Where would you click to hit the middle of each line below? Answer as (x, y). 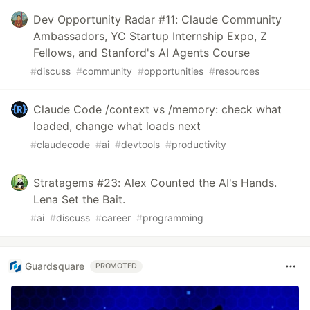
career (116, 217)
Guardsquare (55, 266)
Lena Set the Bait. (79, 199)
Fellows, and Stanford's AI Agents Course (142, 52)
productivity (199, 144)
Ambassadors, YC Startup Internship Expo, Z (150, 36)
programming (173, 217)
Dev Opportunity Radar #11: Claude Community (157, 19)
